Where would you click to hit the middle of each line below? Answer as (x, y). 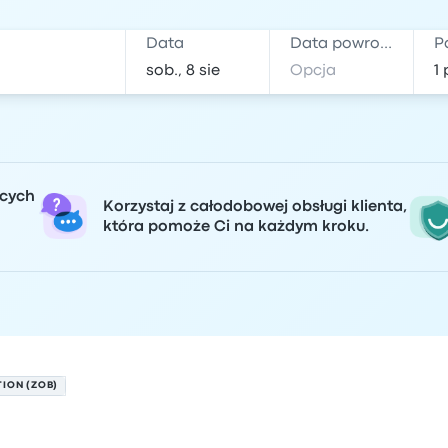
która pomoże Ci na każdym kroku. (236, 227)
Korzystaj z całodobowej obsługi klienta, (255, 207)
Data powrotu (386, 44)
